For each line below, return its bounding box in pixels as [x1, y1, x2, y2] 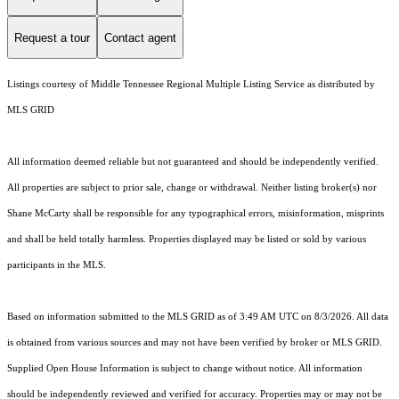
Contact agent [104, 30, 176, 45]
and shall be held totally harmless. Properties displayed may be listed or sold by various [7, 234, 366, 245]
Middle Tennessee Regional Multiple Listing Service [91, 79, 305, 90]
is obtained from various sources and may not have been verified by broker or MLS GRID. [7, 338, 382, 348]
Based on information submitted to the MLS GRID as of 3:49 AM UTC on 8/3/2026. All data [7, 312, 388, 322]
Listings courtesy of [7, 79, 91, 90]
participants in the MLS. [7, 260, 106, 271]
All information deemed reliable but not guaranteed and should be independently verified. [7, 157, 379, 167]
